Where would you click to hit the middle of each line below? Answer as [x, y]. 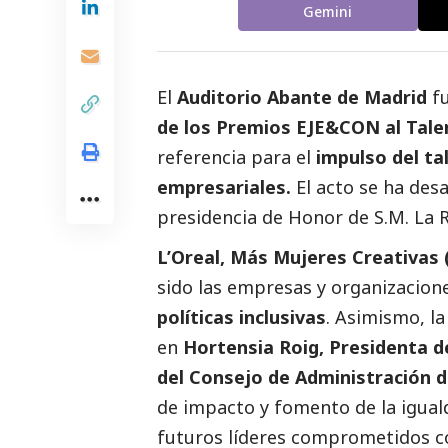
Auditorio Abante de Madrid [302, 97]
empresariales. [224, 187]
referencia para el [236, 157]
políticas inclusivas [241, 317]
